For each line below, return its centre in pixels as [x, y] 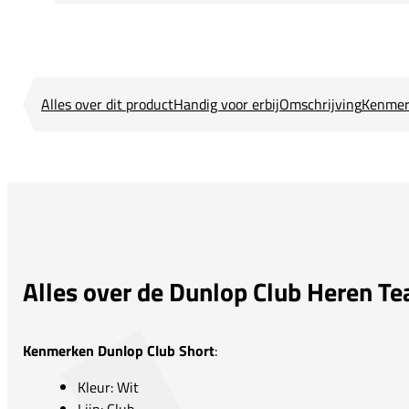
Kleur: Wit [108, 388]
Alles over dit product [107, 105]
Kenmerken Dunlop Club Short [119, 351]
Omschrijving [320, 105]
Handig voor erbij [226, 105]
